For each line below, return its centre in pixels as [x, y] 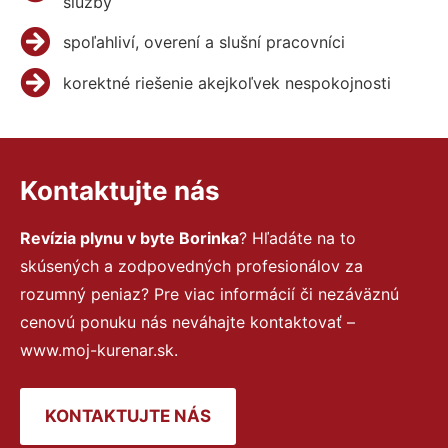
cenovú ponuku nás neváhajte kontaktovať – [187, 321]
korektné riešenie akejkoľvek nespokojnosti [226, 82]
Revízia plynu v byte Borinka [129, 237]
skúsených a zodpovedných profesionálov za [191, 265]
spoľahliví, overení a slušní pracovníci [203, 41]
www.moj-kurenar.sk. [99, 349]
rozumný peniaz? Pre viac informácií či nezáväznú [209, 293]
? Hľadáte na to [297, 237]
